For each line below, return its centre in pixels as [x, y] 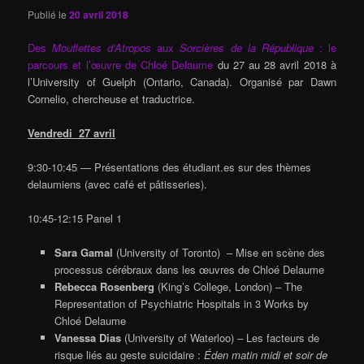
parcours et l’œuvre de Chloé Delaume [121, 64]
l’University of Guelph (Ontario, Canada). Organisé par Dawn [182, 81]
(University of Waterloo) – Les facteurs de [220, 338]
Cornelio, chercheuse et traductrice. [112, 98]
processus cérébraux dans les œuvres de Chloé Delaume [189, 270]
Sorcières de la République [249, 47]
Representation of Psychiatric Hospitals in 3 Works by [181, 304]
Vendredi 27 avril [72, 133]
